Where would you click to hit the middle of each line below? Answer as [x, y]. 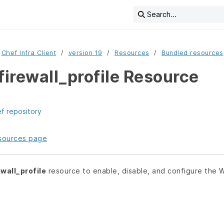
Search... [161, 14]
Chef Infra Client [28, 53]
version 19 [85, 53]
